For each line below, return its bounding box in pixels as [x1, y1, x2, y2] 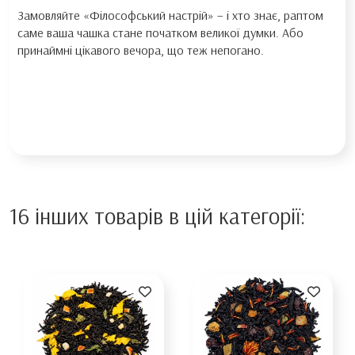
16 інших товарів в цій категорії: [10, 202, 305, 231]
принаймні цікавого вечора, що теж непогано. [17, 42, 264, 59]
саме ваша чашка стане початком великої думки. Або [17, 25, 303, 41]
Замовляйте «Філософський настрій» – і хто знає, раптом [17, 7, 323, 24]
